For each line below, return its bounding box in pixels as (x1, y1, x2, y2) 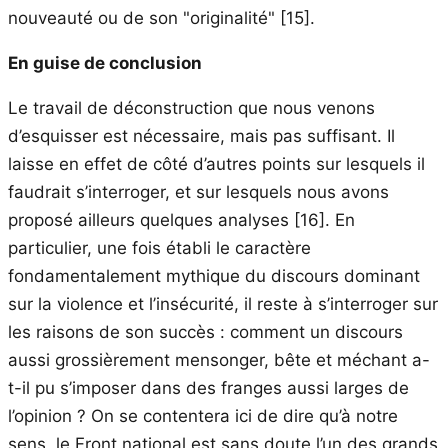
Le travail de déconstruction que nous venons (8, 97, 375, 118)
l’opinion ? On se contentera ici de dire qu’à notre (8, 405, 398, 426)
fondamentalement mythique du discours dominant (8, 265, 420, 286)
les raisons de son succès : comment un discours (8, 321, 403, 342)
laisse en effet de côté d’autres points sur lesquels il (8, 153, 425, 174)
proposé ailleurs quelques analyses (8, 209, 294, 230)
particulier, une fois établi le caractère (8, 237, 311, 258)
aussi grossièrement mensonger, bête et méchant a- (8, 349, 430, 370)
